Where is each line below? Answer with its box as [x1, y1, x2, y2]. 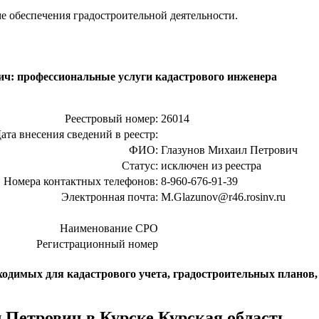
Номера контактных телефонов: [4, 174, 158, 187]
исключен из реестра [161, 159, 261, 172]
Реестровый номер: [65, 112, 158, 125]
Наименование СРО [60, 221, 158, 234]
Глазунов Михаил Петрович [161, 143, 298, 156]
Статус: [122, 159, 158, 172]
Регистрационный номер [36, 237, 158, 250]
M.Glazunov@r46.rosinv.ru [161, 190, 286, 203]
